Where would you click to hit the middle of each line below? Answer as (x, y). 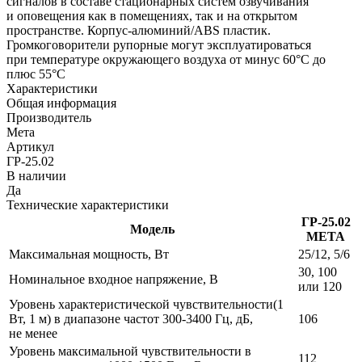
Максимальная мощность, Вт (89, 254)
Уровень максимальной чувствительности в (132, 351)
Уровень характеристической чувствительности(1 (146, 304)
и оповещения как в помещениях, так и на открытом (152, 15)
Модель (152, 229)
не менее (33, 333)
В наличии (36, 175)
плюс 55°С (36, 74)
